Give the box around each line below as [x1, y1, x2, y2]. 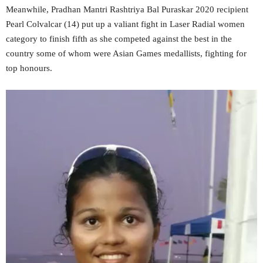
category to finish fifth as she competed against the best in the [6, 34, 232, 44]
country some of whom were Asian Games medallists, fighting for [6, 49, 247, 59]
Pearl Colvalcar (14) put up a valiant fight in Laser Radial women [6, 19, 245, 29]
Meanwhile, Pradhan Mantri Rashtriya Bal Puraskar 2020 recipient [6, 5, 248, 15]
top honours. [6, 63, 52, 73]
